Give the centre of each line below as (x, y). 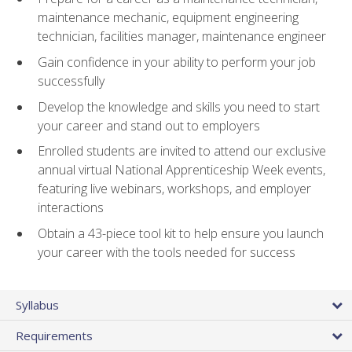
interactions (71, 208)
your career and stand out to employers (149, 125)
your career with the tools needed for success (167, 252)
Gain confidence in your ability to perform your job (177, 62)
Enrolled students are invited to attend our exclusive (182, 151)
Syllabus (37, 304)
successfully (71, 81)
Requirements (54, 335)
